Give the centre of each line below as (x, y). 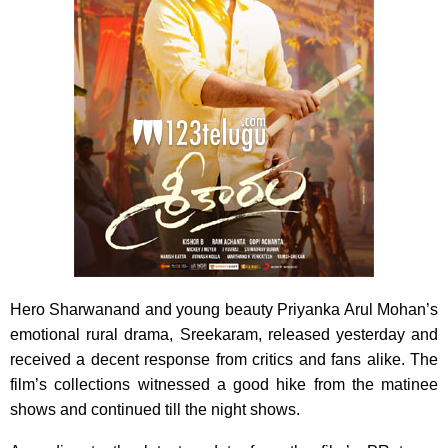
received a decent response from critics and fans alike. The (224, 359)
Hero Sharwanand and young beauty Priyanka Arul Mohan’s (224, 309)
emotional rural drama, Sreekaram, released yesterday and (224, 334)
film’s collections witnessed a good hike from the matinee (224, 384)
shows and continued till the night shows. (155, 409)
